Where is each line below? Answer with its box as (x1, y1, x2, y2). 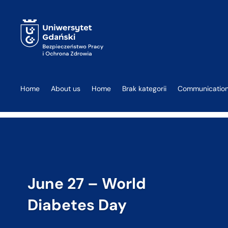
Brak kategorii (122, 84, 167, 94)
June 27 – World (27, 173, 146, 193)
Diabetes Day (27, 194, 127, 215)
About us (51, 84, 81, 94)
